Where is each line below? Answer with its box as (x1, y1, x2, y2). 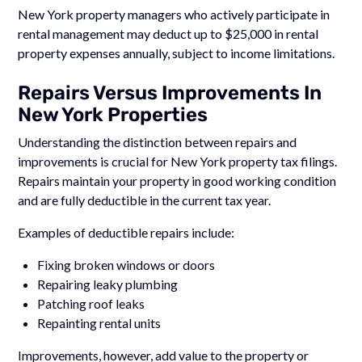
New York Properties (18, 103, 208, 126)
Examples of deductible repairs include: (18, 224, 235, 240)
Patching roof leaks (37, 295, 145, 311)
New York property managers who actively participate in (18, 6, 330, 22)
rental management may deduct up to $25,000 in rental (18, 25, 319, 41)
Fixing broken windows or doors (37, 256, 216, 272)
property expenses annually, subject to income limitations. (18, 44, 335, 61)
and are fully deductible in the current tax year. (18, 192, 271, 208)
